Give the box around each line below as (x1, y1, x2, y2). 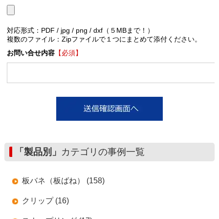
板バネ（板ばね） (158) (22, 176, 105, 185)
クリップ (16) (22, 196, 69, 205)
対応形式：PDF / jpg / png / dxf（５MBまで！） (6, 26, 154, 34)
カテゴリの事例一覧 (61, 146, 145, 157)
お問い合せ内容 (6, 49, 55, 57)
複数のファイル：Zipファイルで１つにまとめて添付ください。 (6, 35, 201, 43)
